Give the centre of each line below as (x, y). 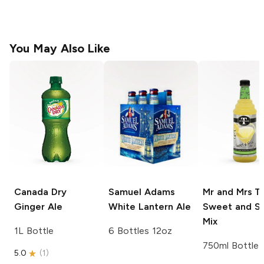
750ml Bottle (231, 245)
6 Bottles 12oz (140, 230)
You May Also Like (60, 49)
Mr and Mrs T (232, 192)
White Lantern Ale (150, 206)
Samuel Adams (142, 192)
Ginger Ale (38, 206)
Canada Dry (40, 192)
